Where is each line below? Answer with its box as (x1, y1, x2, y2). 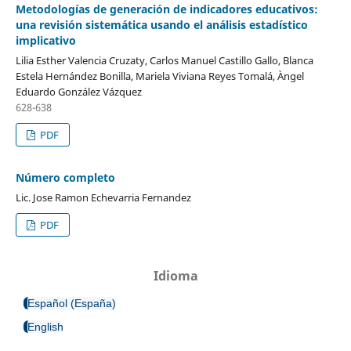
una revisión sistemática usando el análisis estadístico (15, 16, 308, 32)
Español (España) (27, 296, 116, 309)
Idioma (153, 266, 198, 284)
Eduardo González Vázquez (15, 84, 142, 99)
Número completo (15, 169, 115, 185)
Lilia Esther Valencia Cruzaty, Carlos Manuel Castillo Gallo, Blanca (15, 52, 313, 67)
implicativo (15, 32, 76, 48)
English (27, 320, 63, 333)
